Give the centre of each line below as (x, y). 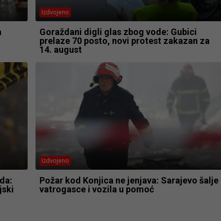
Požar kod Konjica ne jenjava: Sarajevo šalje (129, 181)
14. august (60, 49)
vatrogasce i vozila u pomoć (96, 189)
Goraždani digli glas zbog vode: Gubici (118, 32)
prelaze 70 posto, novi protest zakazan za (124, 40)
